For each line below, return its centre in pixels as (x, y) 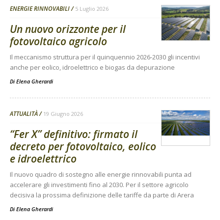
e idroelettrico (43, 159)
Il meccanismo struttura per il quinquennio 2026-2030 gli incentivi (105, 57)
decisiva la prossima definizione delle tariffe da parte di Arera (102, 195)
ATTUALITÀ (24, 114)
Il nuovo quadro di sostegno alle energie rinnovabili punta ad (101, 175)
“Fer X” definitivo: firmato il (74, 134)
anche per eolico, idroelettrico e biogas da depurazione (92, 68)
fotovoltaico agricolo (58, 41)
